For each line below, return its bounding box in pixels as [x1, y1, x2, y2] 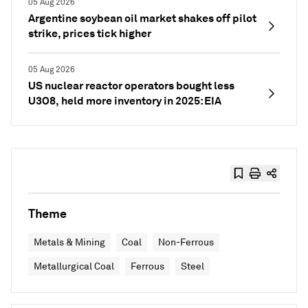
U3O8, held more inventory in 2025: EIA [28, 93, 221, 108]
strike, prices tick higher [28, 25, 151, 41]
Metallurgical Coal [34, 260, 114, 272]
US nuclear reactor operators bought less [28, 78, 234, 93]
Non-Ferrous [158, 236, 214, 248]
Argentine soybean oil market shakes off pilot [28, 10, 256, 25]
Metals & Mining [34, 236, 105, 248]
